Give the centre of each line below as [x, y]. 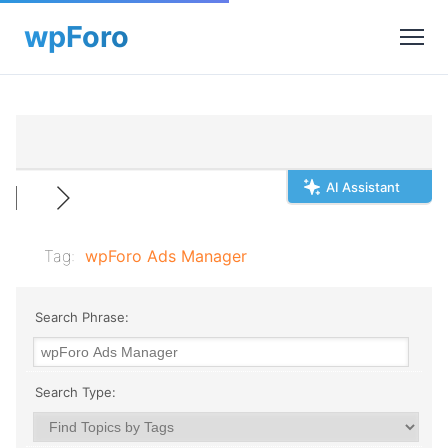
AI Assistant [363, 187]
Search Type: [73, 392]
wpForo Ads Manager [166, 256]
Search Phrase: [80, 317]
